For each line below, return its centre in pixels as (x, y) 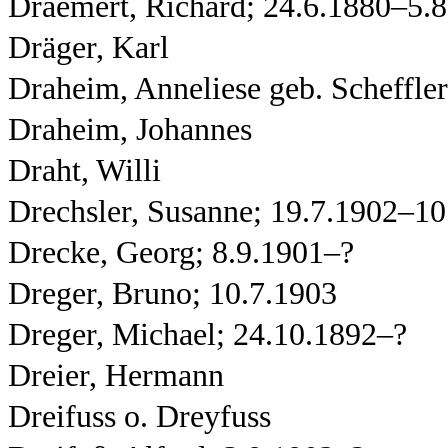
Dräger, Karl (88, 47)
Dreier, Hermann (116, 375)
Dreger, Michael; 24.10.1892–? (207, 334)
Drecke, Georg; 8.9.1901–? (181, 252)
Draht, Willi (84, 170)
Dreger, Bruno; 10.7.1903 (172, 293)
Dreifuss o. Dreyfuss (139, 416)
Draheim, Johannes (130, 129)
